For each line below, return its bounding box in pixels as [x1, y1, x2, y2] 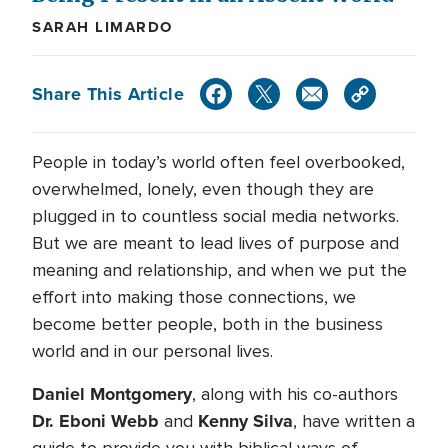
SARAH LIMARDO [32, 16, 173, 38]
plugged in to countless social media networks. [32, 205, 399, 227]
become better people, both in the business [32, 313, 383, 335]
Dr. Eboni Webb [32, 408, 159, 434]
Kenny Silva [198, 408, 293, 434]
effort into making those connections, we [32, 286, 356, 308]
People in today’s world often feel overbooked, [32, 151, 405, 173]
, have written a [293, 410, 415, 432]
